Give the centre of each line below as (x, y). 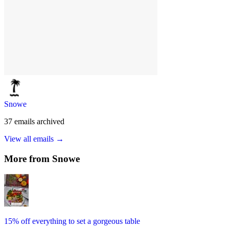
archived (51, 121)
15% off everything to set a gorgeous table (72, 221)
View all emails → (34, 139)
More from (28, 158)
